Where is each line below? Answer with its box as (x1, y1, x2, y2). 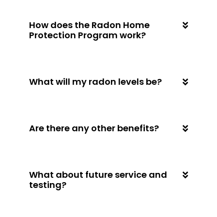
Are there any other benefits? (29, 122, 159, 134)
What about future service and (29, 168, 167, 181)
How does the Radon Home (29, 18, 150, 31)
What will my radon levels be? (29, 75, 162, 88)
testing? (29, 178, 66, 191)
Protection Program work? (29, 29, 146, 41)
